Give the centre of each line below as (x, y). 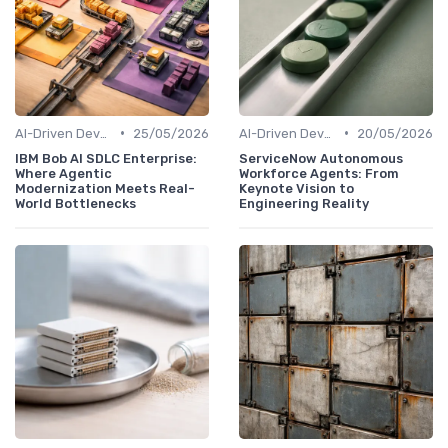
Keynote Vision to (296, 188)
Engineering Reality (304, 203)
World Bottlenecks (75, 203)
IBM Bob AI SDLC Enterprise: (106, 158)
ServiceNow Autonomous (321, 158)
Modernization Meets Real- (105, 188)
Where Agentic (63, 173)
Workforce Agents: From (319, 173)
